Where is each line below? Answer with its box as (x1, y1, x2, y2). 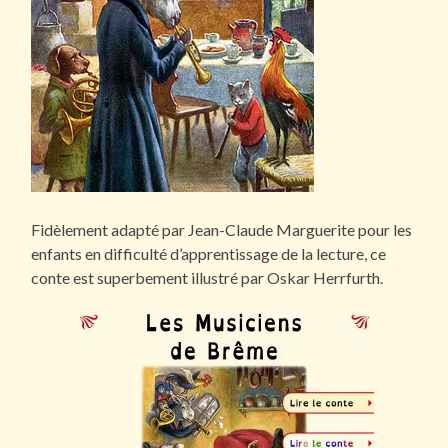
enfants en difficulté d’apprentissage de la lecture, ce (31, 243, 387, 263)
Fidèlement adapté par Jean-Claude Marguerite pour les (31, 219, 413, 239)
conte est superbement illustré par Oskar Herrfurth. (31, 267, 384, 287)
